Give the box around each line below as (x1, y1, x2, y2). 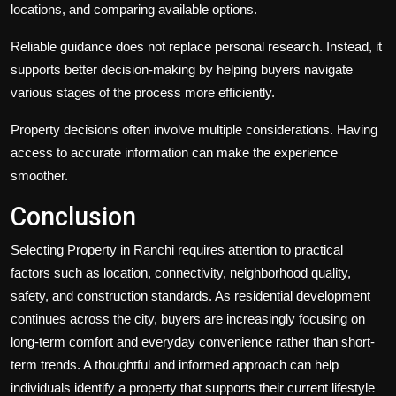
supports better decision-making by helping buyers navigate (11, 62, 353, 78)
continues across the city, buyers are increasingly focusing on (11, 311, 365, 327)
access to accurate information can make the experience (11, 145, 338, 161)
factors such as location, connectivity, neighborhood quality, (11, 265, 351, 281)
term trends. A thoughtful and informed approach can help (11, 357, 339, 373)
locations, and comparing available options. (11, 2, 257, 18)
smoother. (11, 168, 68, 184)
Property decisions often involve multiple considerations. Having (11, 122, 377, 138)
